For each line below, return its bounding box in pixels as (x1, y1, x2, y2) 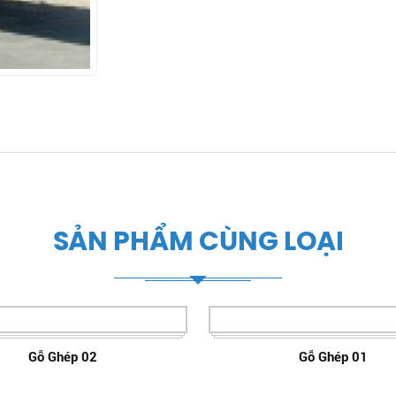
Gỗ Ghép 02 (28, 348, 97, 365)
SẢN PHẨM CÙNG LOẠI (52, 228, 344, 257)
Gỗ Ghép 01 (299, 348, 368, 365)
